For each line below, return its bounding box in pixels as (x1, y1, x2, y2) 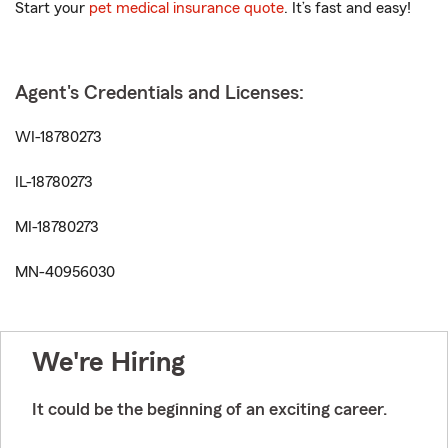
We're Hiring (32, 348, 185, 376)
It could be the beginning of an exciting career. (32, 400, 387, 418)
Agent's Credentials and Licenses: (15, 83, 304, 103)
